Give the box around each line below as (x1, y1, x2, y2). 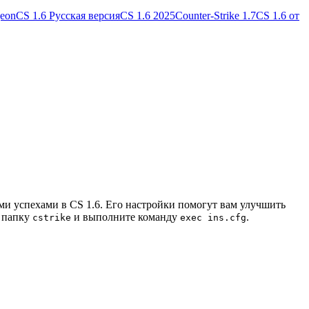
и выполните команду (71, 211, 180, 223)
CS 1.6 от (256, 10, 299, 21)
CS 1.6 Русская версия (16, 10, 120, 21)
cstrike (32, 212, 71, 223)
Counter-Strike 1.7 (175, 10, 256, 21)
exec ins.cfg (180, 212, 246, 223)
